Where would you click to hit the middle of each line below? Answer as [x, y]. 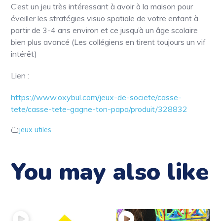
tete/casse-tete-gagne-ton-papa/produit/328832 [99, 109]
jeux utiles [35, 129]
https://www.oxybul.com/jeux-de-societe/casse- [96, 97]
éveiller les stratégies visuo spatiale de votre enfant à [105, 18]
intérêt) [24, 54]
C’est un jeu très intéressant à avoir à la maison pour [102, 6]
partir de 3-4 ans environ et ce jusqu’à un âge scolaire [105, 30]
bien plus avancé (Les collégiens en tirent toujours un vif [109, 42]
